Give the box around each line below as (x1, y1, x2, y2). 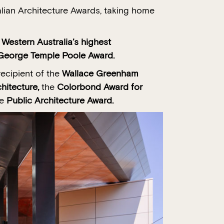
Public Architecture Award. (6, 95, 114, 106)
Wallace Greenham (62, 68, 139, 79)
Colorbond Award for (54, 81, 143, 93)
